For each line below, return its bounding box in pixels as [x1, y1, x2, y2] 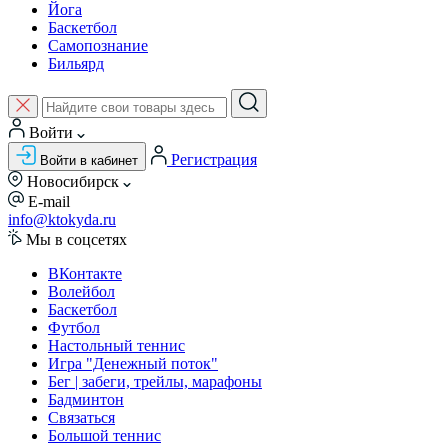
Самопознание [48, 37, 148, 54]
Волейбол [48, 283, 115, 300]
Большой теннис [48, 427, 161, 444]
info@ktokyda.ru [8, 211, 116, 228]
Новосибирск [27, 173, 119, 190]
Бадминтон [48, 391, 124, 408]
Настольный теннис [48, 337, 185, 354]
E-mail [28, 193, 70, 210]
